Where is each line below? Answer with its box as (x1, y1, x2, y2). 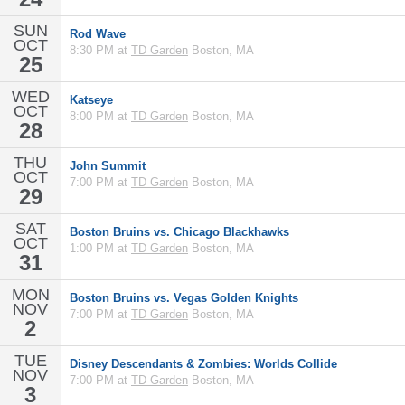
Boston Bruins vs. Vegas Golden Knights (70, 291, 298, 305)
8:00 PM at (70, 109, 131, 123)
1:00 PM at (70, 241, 131, 255)
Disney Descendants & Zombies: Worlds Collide (70, 357, 337, 371)
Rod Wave (70, 27, 126, 41)
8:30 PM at (70, 43, 131, 57)
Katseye (70, 93, 113, 107)
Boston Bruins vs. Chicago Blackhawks (70, 225, 289, 239)
